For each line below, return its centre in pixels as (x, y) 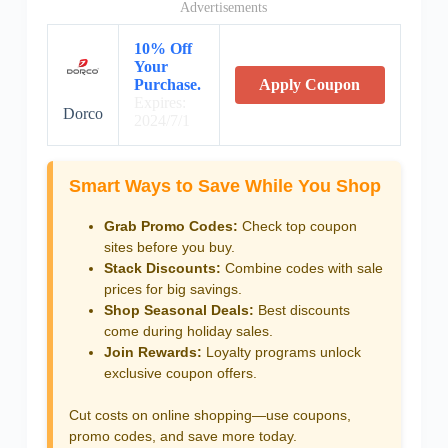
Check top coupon (297, 225)
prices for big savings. (172, 288)
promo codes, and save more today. (182, 435)
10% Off (162, 49)
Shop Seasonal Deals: (178, 309)
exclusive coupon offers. (180, 372)
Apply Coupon (310, 85)
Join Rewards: (152, 351)
